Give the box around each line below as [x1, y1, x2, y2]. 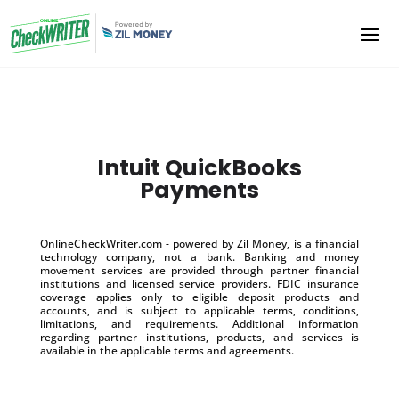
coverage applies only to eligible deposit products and [39, 289, 360, 305]
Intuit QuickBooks [96, 151, 302, 183]
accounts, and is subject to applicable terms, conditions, [39, 302, 360, 318]
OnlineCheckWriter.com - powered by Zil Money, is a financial [39, 235, 360, 251]
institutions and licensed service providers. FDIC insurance [39, 275, 360, 291]
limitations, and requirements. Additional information [39, 315, 360, 331]
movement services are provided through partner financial [39, 262, 360, 278]
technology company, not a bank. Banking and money [39, 248, 360, 265]
